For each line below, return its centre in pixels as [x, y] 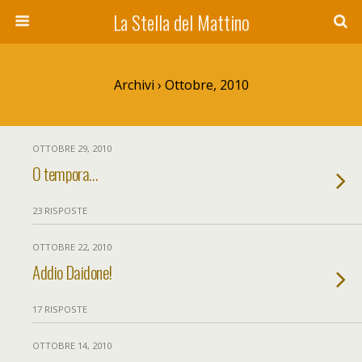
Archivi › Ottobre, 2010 [181, 85]
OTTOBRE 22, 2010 [72, 247]
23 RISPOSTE [60, 210]
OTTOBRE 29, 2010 [72, 148]
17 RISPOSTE [60, 309]
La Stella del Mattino [181, 22]
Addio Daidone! [72, 272]
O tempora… [65, 173]
